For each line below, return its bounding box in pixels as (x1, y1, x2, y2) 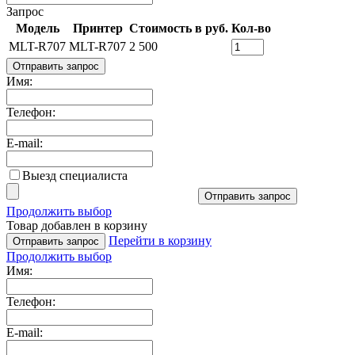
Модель (15, 21, 59, 35)
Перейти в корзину (109, 233, 212, 247)
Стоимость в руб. (129, 21, 228, 35)
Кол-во (231, 21, 271, 35)
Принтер (72, 21, 123, 35)
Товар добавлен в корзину (6, 218, 147, 232)
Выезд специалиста (22, 168, 128, 182)
